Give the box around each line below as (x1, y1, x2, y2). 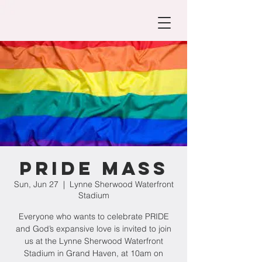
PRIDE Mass (19, 157, 168, 180)
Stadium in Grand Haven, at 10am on (24, 248, 163, 258)
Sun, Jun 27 (13, 179, 58, 189)
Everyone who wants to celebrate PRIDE (18, 211, 169, 222)
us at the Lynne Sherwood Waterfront (24, 236, 163, 246)
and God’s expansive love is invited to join (16, 223, 171, 234)
